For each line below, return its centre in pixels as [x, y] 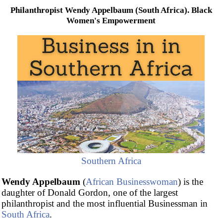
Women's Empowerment [111, 21]
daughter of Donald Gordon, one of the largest [90, 192]
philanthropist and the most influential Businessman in [105, 203]
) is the [191, 181]
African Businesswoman [132, 181]
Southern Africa [111, 161]
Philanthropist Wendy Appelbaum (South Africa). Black [111, 10]
